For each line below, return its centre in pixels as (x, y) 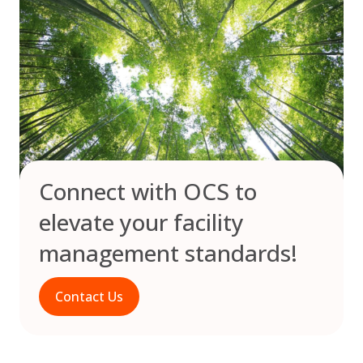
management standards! (168, 253)
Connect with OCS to (148, 192)
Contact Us (89, 296)
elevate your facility (141, 222)
